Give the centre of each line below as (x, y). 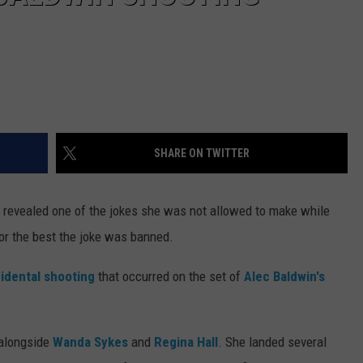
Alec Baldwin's (284, 277)
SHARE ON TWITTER (202, 154)
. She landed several (272, 342)
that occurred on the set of (169, 277)
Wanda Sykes (90, 342)
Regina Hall (186, 342)
